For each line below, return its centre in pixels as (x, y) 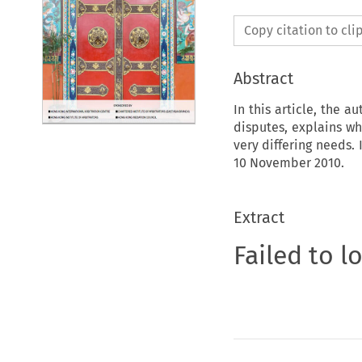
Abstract (263, 78)
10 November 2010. (288, 162)
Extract (259, 217)
